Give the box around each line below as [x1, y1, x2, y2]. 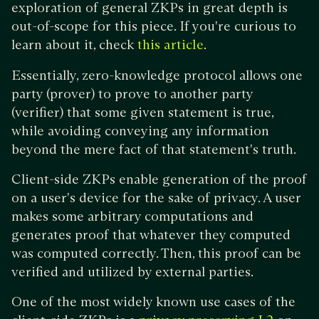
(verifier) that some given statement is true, [11, 103, 273, 120]
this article [137, 38, 204, 52]
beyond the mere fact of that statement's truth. [11, 140, 296, 157]
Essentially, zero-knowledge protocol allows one [11, 66, 303, 83]
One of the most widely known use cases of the [11, 293, 296, 310]
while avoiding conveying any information [11, 122, 269, 139]
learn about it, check [11, 36, 137, 53]
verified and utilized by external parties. [11, 263, 253, 280]
